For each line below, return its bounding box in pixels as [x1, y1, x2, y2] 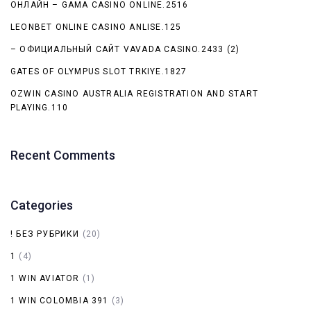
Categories [10, 197, 73, 212]
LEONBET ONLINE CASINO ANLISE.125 [10, 22, 182, 32]
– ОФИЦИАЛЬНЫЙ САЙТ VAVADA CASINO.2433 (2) [10, 44, 240, 54]
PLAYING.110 [10, 102, 69, 112]
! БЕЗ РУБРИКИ [10, 228, 80, 239]
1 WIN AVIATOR [10, 273, 80, 283]
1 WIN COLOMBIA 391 [10, 295, 109, 305]
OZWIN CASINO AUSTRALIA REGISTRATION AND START [10, 88, 259, 99]
